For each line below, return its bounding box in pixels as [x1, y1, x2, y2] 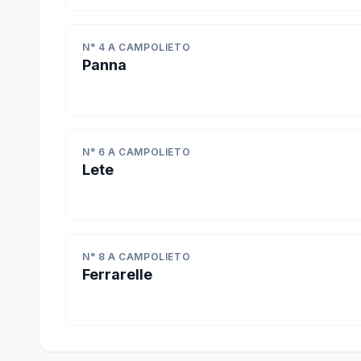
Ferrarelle [82, 266, 152, 283]
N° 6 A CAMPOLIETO [82, 146, 191, 158]
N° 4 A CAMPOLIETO [82, 41, 191, 53]
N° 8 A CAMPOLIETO [82, 251, 191, 263]
